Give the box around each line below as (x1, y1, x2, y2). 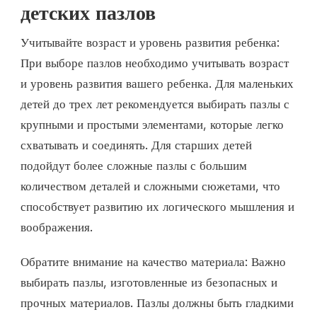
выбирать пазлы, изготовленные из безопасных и (21, 275, 277, 289)
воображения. (21, 219, 93, 234)
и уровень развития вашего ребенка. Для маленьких (21, 76, 294, 91)
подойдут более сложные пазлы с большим (21, 158, 247, 173)
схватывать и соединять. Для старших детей (21, 137, 252, 152)
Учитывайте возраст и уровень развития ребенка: (21, 35, 279, 50)
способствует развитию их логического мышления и (21, 199, 294, 214)
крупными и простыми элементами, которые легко (21, 117, 284, 132)
